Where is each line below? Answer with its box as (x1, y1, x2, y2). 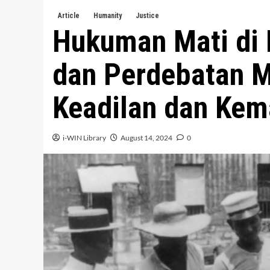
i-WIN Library (63, 133, 106, 143)
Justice (136, 11, 159, 20)
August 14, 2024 (121, 133, 172, 143)
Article (58, 11, 80, 20)
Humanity (93, 11, 122, 20)
